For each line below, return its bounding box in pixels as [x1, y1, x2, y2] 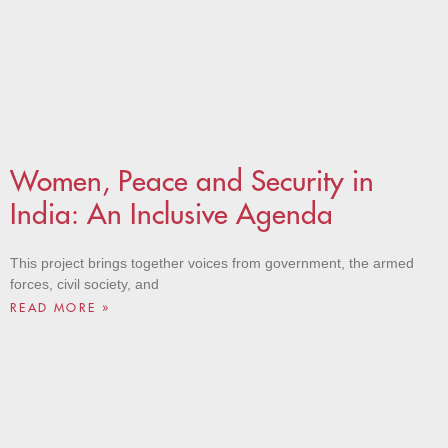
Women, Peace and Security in [10, 163, 374, 200]
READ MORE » [10, 300, 111, 316]
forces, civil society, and [10, 276, 159, 293]
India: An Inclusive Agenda [10, 196, 333, 233]
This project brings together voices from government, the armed [10, 255, 414, 272]
